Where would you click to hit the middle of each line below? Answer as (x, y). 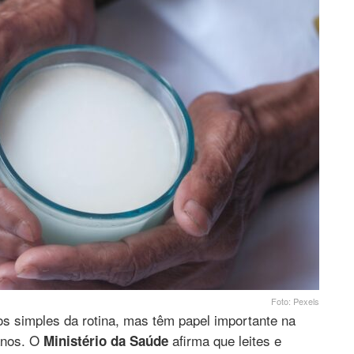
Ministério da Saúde (106, 341)
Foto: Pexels (295, 301)
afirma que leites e (225, 341)
